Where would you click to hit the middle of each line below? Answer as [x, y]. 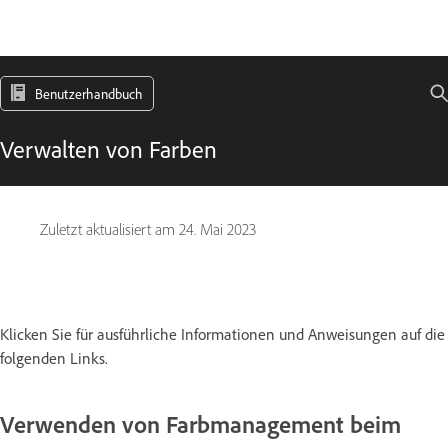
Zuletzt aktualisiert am [109, 229]
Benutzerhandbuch [89, 93]
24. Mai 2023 [217, 229]
